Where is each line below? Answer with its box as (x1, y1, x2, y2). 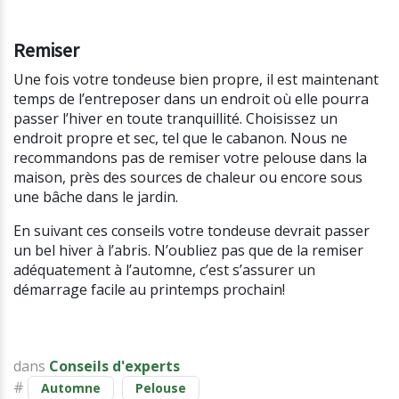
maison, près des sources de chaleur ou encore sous (13, 167, 362, 188)
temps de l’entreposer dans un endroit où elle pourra (13, 89, 369, 110)
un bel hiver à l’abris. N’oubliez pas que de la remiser (13, 240, 363, 261)
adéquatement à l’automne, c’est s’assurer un (13, 260, 315, 281)
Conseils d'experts (49, 356, 180, 377)
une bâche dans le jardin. (13, 187, 178, 208)
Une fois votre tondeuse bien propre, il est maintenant (13, 69, 379, 90)
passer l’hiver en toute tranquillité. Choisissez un (13, 109, 338, 129)
